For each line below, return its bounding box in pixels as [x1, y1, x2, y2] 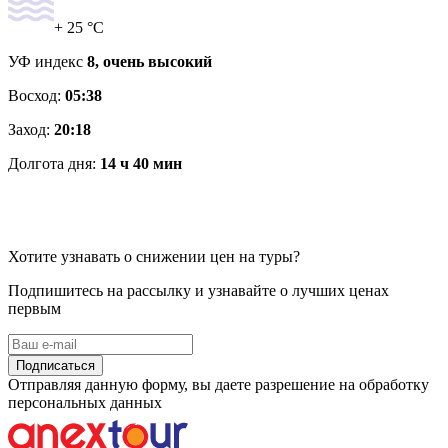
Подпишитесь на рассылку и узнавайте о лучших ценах [8, 281, 389, 299]
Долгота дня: [8, 154, 100, 172]
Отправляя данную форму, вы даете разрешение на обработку [8, 375, 429, 393]
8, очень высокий [87, 52, 212, 70]
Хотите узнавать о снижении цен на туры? [8, 247, 300, 265]
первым [8, 299, 61, 317]
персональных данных [8, 393, 162, 411]
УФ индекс [8, 52, 87, 70]
